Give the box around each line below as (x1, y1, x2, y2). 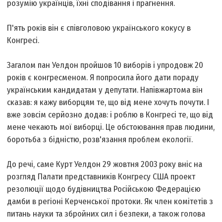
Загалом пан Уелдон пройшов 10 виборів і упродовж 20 (7, 60, 204, 71)
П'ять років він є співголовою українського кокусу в (7, 23, 191, 34)
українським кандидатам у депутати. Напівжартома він (7, 85, 203, 96)
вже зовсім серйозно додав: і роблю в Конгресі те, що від (7, 110, 214, 120)
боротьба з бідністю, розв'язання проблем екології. (7, 134, 193, 145)
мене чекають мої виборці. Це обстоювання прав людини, (7, 122, 215, 133)
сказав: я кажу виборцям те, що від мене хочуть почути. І (7, 97, 210, 108)
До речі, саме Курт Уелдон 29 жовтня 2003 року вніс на (7, 159, 203, 170)
